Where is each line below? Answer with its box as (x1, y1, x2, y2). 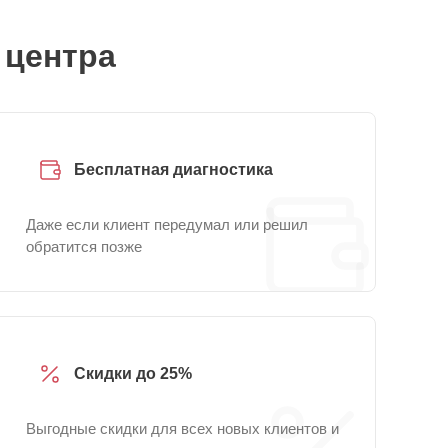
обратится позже (26, 238, 142, 255)
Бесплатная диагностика (74, 161, 273, 178)
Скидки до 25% (74, 365, 192, 382)
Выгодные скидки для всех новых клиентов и (26, 420, 339, 437)
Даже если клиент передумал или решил (26, 216, 308, 233)
